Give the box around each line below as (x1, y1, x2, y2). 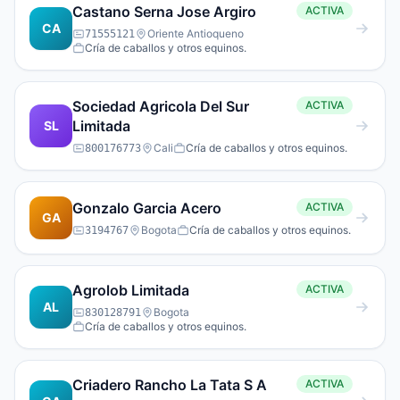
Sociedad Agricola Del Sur (72, 97, 249, 115)
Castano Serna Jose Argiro (72, 3, 256, 21)
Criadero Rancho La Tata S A (72, 376, 267, 394)
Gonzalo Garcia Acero (133, 199, 221, 217)
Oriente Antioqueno (147, 27, 244, 40)
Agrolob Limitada (72, 281, 189, 299)
